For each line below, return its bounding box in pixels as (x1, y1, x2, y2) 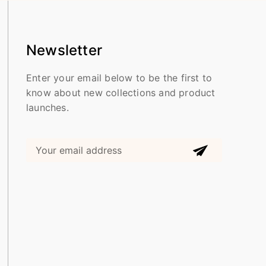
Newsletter (26, 41, 102, 59)
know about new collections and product (26, 86, 216, 99)
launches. (26, 101, 69, 113)
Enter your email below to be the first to (26, 71, 213, 84)
